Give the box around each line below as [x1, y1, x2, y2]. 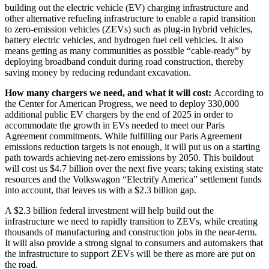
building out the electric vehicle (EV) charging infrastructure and [5, 2, 249, 13]
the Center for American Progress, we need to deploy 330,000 [5, 98, 239, 109]
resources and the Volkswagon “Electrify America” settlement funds [5, 174, 261, 185]
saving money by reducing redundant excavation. [5, 67, 191, 78]
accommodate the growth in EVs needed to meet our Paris [5, 120, 225, 131]
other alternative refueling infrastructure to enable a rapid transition [5, 13, 256, 24]
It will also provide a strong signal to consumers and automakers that [5, 238, 263, 249]
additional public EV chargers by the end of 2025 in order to [5, 109, 233, 120]
